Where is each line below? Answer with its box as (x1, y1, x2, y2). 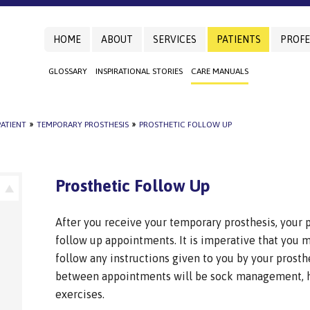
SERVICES (152, 34, 197, 45)
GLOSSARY (48, 66, 87, 76)
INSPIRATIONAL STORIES (95, 66, 183, 76)
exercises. (55, 287, 104, 300)
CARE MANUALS (191, 66, 248, 76)
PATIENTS (216, 34, 261, 45)
